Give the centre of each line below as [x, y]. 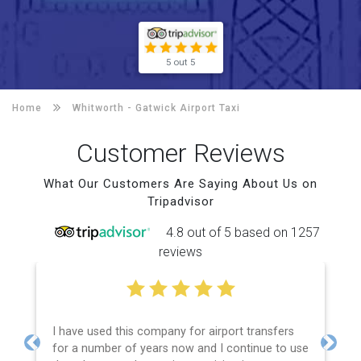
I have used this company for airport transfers [173, 331]
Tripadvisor [180, 201]
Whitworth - [104, 108]
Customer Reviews [180, 153]
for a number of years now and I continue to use [180, 348]
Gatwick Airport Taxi [188, 108]
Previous [56, 351]
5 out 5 [180, 62]
